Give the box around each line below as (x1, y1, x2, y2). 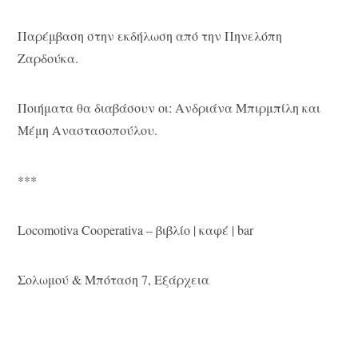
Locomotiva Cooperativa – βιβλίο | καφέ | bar (18, 221, 254, 238)
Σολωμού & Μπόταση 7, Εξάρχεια (18, 271, 210, 288)
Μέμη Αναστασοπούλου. (18, 121, 158, 139)
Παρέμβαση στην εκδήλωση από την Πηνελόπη (18, 26, 283, 44)
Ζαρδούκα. (18, 49, 79, 66)
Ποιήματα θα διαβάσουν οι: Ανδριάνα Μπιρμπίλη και (18, 99, 321, 117)
